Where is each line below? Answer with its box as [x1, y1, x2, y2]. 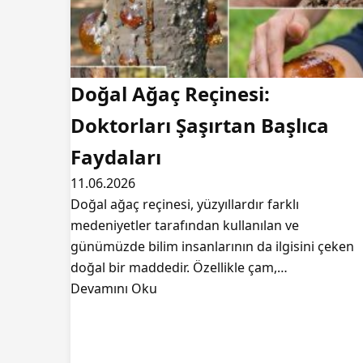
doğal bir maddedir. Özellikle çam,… [70, 258, 288, 276]
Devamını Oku [70, 280, 157, 297]
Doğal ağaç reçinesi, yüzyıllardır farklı [70, 195, 299, 213]
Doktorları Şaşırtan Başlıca [70, 112, 329, 139]
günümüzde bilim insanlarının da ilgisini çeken [70, 237, 354, 255]
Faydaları [70, 143, 161, 170]
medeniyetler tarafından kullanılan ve [70, 216, 299, 234]
